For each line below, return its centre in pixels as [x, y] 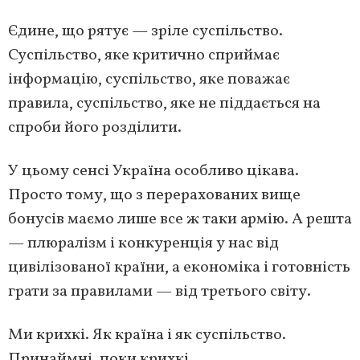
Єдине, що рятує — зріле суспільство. [145, 32]
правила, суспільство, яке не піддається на [164, 104]
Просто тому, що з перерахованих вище [154, 196]
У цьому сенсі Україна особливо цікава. [153, 172]
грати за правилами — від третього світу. [160, 292]
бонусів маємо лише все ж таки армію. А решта [180, 220]
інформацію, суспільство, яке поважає [149, 80]
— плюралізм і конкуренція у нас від [143, 244]
